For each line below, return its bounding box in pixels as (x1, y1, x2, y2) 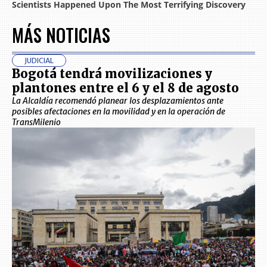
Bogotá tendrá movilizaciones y (12, 66, 212, 81)
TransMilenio (12, 116, 61, 128)
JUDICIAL (24, 55, 54, 65)
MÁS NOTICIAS (12, 21, 110, 48)
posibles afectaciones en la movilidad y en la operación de (12, 105, 225, 117)
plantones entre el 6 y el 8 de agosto (12, 80, 239, 95)
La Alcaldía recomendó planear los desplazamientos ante (12, 95, 223, 106)
